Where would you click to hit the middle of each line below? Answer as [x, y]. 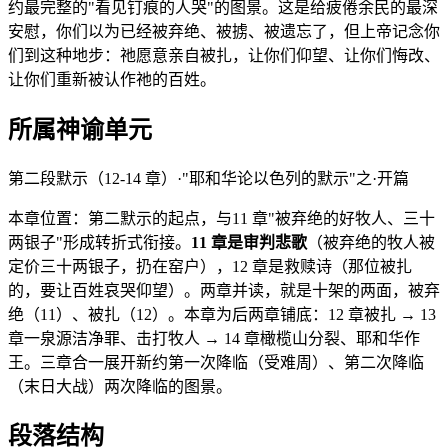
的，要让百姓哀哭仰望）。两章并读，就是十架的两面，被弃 [224, 290]
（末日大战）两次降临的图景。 [120, 386]
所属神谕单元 [80, 129]
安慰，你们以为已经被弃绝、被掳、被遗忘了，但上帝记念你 [224, 31]
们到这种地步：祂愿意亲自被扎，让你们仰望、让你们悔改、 [224, 55]
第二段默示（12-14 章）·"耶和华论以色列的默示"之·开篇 [208, 178]
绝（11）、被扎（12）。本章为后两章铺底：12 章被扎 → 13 [222, 314]
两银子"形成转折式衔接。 [99, 242]
